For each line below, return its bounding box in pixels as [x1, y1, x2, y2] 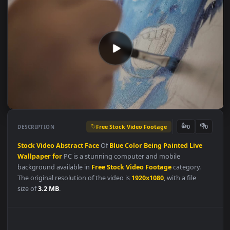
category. [190, 206, 223, 217]
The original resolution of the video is [20, 218, 146, 228]
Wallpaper [20, 194, 57, 204]
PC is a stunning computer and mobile [69, 194, 201, 204]
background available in [20, 206, 102, 217]
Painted [181, 182, 209, 193]
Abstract [62, 182, 93, 193]
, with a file [182, 218, 218, 228]
